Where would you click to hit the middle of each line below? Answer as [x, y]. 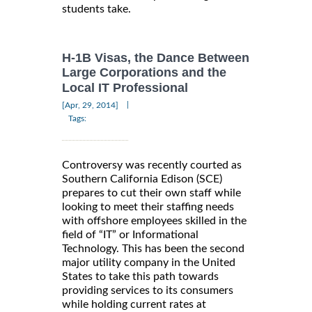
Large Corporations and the [144, 73]
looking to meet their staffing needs [148, 206]
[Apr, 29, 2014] [90, 105]
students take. [96, 9]
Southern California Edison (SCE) [142, 179]
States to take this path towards [140, 276]
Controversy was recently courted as [152, 165]
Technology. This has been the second [153, 248]
